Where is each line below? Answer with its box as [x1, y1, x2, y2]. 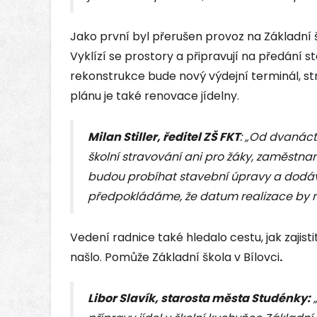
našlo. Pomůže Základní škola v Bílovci [70, 249, 279, 266]
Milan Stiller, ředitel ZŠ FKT [88, 129, 240, 146]
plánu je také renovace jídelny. [70, 88, 239, 105]
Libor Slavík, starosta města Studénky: [88, 290, 311, 307]
